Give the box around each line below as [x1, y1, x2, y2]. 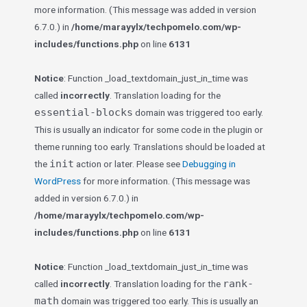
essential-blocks [34, 106, 133, 119]
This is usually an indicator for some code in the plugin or [34, 124, 263, 135]
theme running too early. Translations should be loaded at [34, 141, 265, 152]
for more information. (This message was [81, 175, 250, 186]
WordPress [34, 175, 81, 186]
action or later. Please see [74, 158, 182, 169]
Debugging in [182, 158, 236, 169]
